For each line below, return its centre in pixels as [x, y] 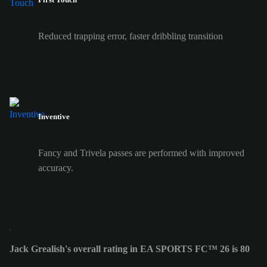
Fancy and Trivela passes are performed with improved [141, 153]
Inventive [54, 117]
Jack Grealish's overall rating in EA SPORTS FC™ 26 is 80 [130, 249]
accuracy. [56, 168]
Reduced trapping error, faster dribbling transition [131, 36]
